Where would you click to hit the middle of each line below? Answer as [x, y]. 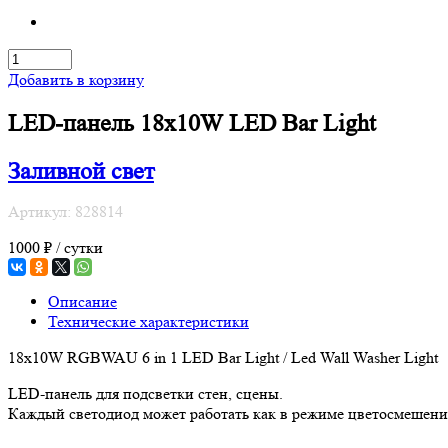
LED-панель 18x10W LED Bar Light [192, 123]
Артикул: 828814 [65, 211]
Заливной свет [81, 171]
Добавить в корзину [76, 79]
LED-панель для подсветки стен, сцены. [145, 393]
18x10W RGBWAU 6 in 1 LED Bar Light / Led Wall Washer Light [223, 357]
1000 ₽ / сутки [55, 247]
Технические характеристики [148, 321]
